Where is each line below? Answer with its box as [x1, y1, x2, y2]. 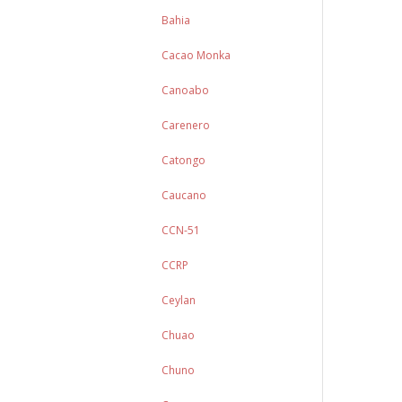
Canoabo [162, 83, 210, 98]
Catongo [162, 153, 206, 168]
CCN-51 [162, 223, 201, 238]
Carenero [162, 118, 211, 133]
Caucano [162, 188, 207, 203]
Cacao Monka [162, 48, 232, 63]
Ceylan [162, 293, 197, 308]
